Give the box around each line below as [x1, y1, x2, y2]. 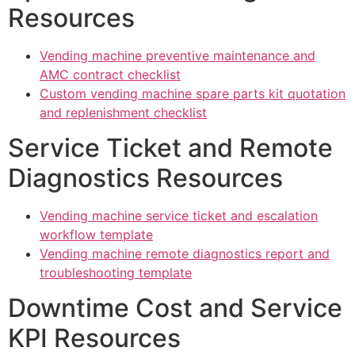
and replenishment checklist [40, 104, 207, 120]
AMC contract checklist [40, 66, 181, 82]
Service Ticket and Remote [8, 132, 333, 164]
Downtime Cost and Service [8, 292, 342, 324]
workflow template [40, 227, 153, 243]
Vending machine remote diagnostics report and [40, 246, 330, 262]
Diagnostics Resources [8, 162, 283, 194]
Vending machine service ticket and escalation [40, 208, 318, 224]
